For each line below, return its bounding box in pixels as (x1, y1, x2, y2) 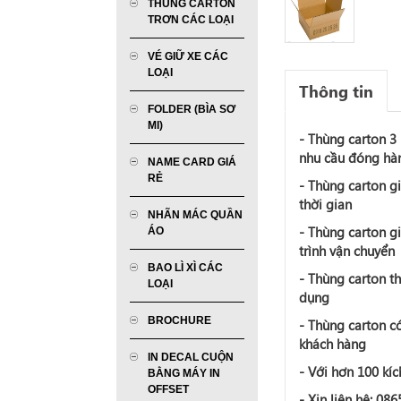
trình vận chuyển (298, 241, 395, 260)
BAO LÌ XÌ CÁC (148, 260, 223, 274)
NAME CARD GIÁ (148, 155, 236, 168)
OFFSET (148, 382, 189, 396)
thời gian (298, 194, 352, 213)
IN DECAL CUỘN (148, 350, 234, 363)
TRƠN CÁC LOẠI (148, 13, 234, 26)
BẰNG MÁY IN (148, 366, 220, 380)
